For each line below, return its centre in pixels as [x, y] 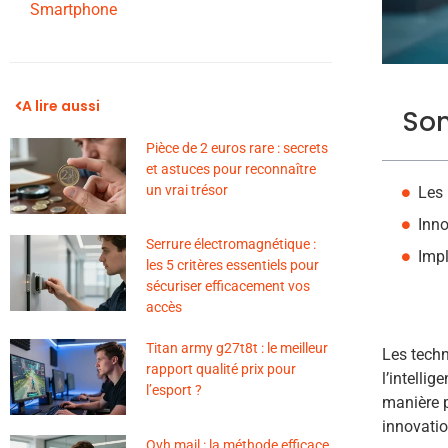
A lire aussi [61, 106]
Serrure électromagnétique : [230, 244]
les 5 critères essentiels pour [232, 265]
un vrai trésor [186, 190]
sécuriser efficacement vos [227, 286]
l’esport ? [173, 390]
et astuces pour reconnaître [230, 169]
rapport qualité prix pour [220, 369]
